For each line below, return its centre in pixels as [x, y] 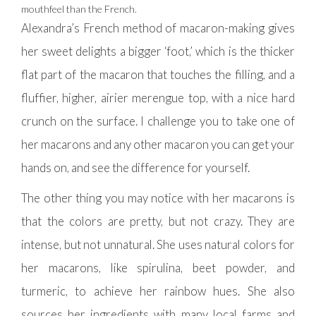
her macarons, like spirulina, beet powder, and [158, 267]
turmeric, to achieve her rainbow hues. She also [158, 291]
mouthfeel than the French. [79, 8]
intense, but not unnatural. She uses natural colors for [158, 244]
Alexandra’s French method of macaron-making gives [158, 28]
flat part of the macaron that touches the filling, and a [158, 74]
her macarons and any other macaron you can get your [158, 144]
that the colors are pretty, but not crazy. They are [158, 221]
